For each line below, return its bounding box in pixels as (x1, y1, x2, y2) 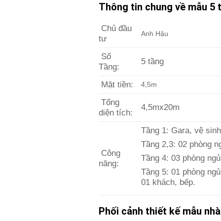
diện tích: (98, 108, 133, 117)
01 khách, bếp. (141, 178, 195, 187)
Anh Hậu (141, 29, 168, 37)
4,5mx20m (141, 102, 180, 112)
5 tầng (141, 56, 164, 66)
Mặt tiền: (98, 79, 133, 89)
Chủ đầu (98, 23, 132, 33)
